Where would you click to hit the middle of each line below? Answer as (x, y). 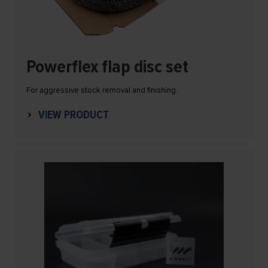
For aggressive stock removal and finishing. (102, 91)
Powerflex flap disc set (107, 67)
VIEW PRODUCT (74, 115)
